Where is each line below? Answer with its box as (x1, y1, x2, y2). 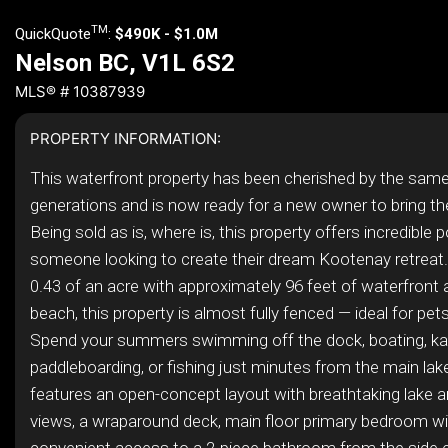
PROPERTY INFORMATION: (30, 129, 221, 148)
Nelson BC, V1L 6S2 (15, 49, 235, 77)
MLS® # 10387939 (15, 82, 145, 101)
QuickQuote (15, 25, 91, 43)
